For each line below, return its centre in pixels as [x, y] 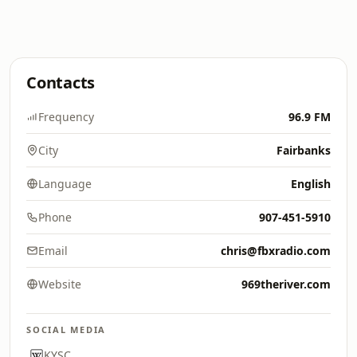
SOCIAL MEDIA [67, 330]
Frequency [66, 117]
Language [65, 184]
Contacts [61, 82]
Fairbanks [304, 150]
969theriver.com [286, 284]
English [311, 184]
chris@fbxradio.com [276, 251]
